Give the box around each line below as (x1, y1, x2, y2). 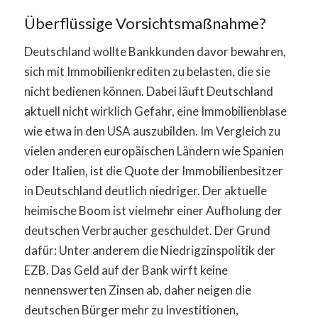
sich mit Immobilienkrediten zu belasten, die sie (23, 64, 270, 79)
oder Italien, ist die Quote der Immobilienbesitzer (23, 163, 283, 178)
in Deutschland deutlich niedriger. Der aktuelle (23, 183, 267, 198)
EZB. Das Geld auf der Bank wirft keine (23, 263, 228, 278)
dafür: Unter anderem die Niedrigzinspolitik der (23, 243, 275, 258)
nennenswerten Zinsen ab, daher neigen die (23, 283, 251, 297)
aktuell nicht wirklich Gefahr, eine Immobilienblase (23, 104, 287, 119)
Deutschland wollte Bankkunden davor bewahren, (23, 44, 286, 59)
